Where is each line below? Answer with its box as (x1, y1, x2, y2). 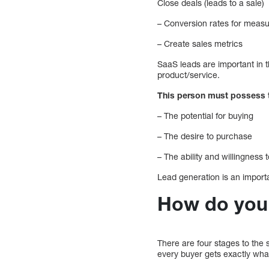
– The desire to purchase (157, 130, 253, 141)
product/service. (157, 69, 220, 80)
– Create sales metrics (157, 38, 243, 49)
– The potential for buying (157, 110, 254, 121)
